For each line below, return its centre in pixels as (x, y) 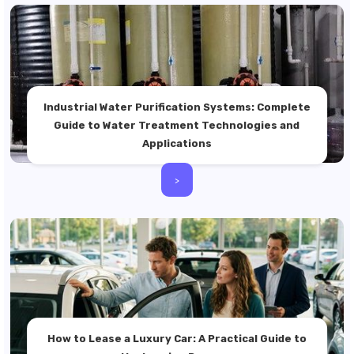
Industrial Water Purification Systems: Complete (177, 107)
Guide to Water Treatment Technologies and (177, 125)
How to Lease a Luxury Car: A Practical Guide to (177, 338)
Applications (177, 143)
